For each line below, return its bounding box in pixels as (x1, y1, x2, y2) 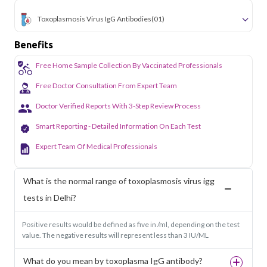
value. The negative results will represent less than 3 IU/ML (22, 230, 209, 240)
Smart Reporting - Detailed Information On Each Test (36, 121, 201, 131)
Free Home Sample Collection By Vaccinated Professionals (36, 60, 222, 70)
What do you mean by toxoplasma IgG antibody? (23, 255, 203, 266)
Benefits (14, 39, 53, 50)
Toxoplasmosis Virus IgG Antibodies (38, 14, 151, 23)
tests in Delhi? (23, 192, 76, 203)
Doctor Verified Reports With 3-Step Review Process (36, 101, 201, 110)
